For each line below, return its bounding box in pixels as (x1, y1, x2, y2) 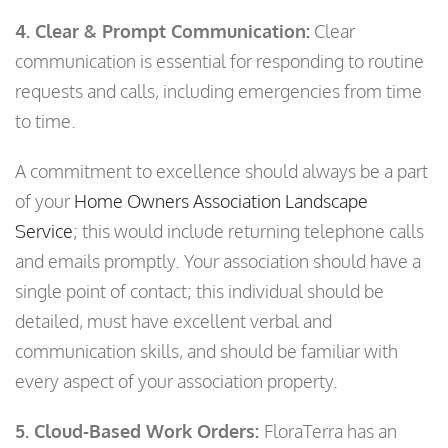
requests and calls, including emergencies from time (15, 80, 422, 103)
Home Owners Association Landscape (74, 190, 368, 213)
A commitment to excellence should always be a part (15, 160, 428, 183)
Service (15, 220, 73, 243)
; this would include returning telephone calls (73, 220, 424, 243)
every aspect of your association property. (15, 370, 338, 393)
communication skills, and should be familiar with (15, 340, 398, 363)
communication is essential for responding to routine (15, 50, 424, 73)
